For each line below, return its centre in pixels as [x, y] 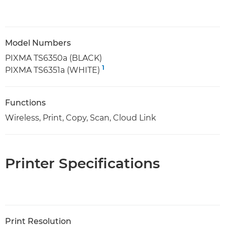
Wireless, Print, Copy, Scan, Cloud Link [81, 118]
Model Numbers [38, 43]
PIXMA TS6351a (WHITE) [53, 70]
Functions [25, 103]
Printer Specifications [82, 163]
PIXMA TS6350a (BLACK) [53, 58]
